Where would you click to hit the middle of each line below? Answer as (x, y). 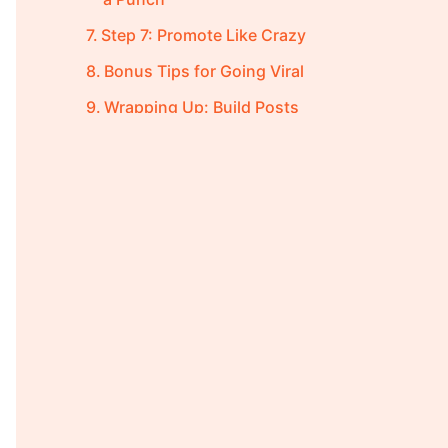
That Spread (151, 130)
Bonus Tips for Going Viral (204, 70)
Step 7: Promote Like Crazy (204, 34)
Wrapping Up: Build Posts (202, 106)
